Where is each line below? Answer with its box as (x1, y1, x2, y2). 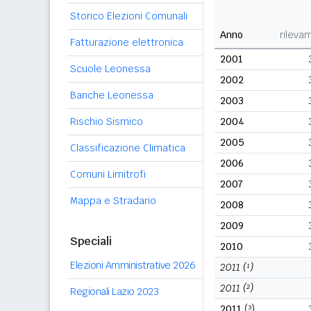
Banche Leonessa (70, 89, 153, 101)
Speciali (70, 234, 112, 249)
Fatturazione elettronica (70, 36, 183, 49)
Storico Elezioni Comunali (70, 10, 187, 22)
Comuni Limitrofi (70, 168, 146, 180)
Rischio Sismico (70, 115, 143, 128)
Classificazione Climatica (70, 142, 185, 154)
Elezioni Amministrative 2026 (70, 259, 195, 271)
